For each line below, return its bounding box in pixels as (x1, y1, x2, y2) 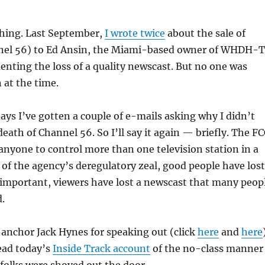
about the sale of (164, 27, 245, 39)
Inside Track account (52, 243, 150, 254)
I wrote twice (104, 27, 165, 39)
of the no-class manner (150, 243, 263, 254)
